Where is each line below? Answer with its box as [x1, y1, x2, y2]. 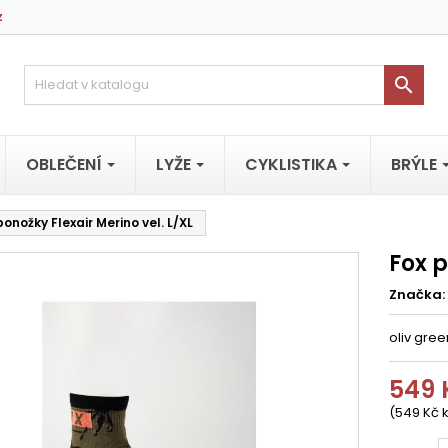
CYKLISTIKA [245, 153, 341, 176]
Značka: [389, 285, 445, 304]
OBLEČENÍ [26, 153, 106, 176]
